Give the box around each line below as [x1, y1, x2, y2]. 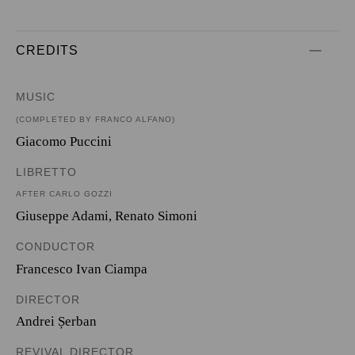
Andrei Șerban [16, 314, 97, 329]
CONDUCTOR [16, 240, 95, 253]
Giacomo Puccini [16, 133, 112, 149]
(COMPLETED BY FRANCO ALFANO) [16, 114, 175, 124]
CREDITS [16, 44, 78, 57]
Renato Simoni [115, 208, 197, 223]
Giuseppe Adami [16, 208, 109, 223]
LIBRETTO [16, 165, 77, 178]
